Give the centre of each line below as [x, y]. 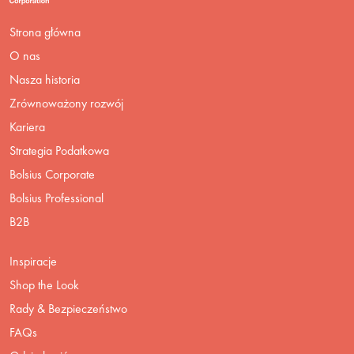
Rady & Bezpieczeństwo [68, 308]
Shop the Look [44, 284]
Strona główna [45, 32]
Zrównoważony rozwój [66, 103]
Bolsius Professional [56, 198]
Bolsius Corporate [52, 174]
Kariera [27, 126]
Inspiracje [33, 261]
